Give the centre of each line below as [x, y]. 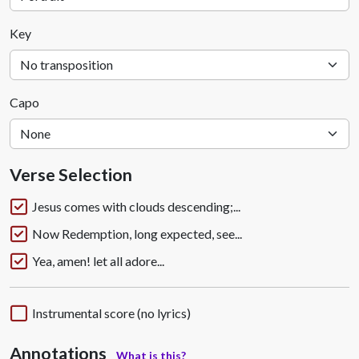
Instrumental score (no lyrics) [111, 313]
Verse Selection [71, 175]
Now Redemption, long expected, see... [137, 234]
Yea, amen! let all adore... [98, 261]
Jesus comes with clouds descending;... [136, 206]
